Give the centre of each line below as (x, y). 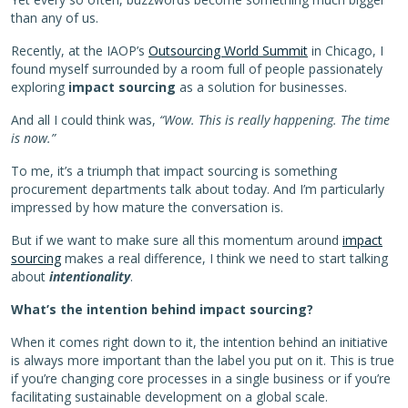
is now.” (33, 138)
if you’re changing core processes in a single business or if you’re (201, 378)
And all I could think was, (85, 119)
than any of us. (55, 17)
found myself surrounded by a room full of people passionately (197, 68)
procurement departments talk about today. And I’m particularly (198, 189)
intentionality (90, 276)
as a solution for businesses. (261, 87)
